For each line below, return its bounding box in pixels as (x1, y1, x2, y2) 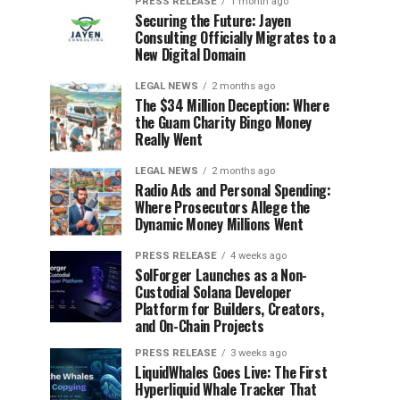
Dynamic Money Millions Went (135, 213, 304, 235)
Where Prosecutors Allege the (135, 196, 311, 218)
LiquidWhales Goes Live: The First (135, 362, 328, 383)
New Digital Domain (135, 44, 246, 65)
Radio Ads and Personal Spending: (135, 179, 331, 201)
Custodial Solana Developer (135, 281, 292, 303)
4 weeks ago (230, 250, 287, 262)
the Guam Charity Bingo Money (135, 112, 312, 133)
